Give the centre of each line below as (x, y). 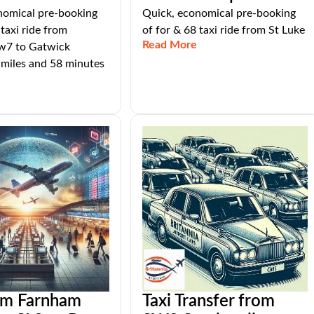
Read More (169, 45)
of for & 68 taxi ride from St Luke (223, 30)
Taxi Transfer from (208, 301)
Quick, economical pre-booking (219, 13)
